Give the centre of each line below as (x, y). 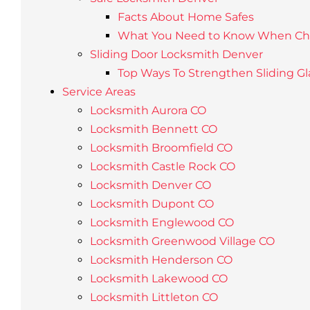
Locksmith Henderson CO (161, 260)
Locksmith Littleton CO (154, 297)
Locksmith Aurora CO (148, 110)
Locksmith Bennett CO (153, 129)
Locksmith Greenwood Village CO (182, 241)
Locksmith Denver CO (150, 185)
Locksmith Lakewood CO (158, 279)
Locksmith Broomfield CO (161, 148)
